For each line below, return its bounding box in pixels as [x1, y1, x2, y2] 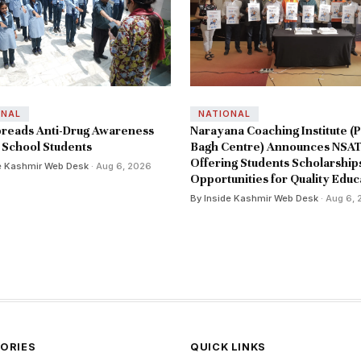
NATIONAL [197, 109, 251, 120]
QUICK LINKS [190, 341, 267, 354]
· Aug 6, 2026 [89, 160, 151, 172]
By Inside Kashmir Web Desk [190, 193, 318, 205]
